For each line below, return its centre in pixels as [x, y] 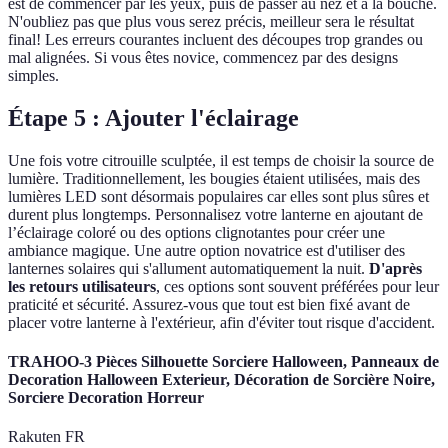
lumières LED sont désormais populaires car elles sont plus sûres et [218, 196]
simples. [33, 76]
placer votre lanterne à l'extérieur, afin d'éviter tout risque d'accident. [221, 322]
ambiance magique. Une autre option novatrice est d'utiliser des [206, 250]
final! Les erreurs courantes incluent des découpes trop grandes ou [215, 40]
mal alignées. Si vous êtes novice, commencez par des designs [203, 58]
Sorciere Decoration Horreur [106, 398]
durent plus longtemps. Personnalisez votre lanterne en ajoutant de [215, 214]
